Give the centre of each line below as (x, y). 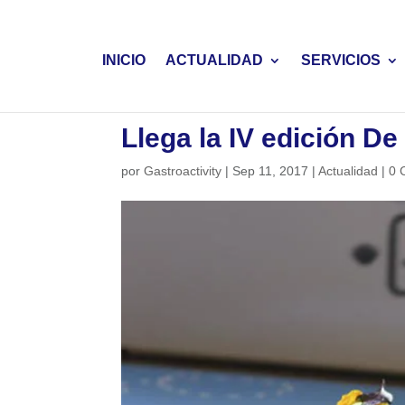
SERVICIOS (340, 60)
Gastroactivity (183, 171)
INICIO (123, 60)
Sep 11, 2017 (271, 171)
